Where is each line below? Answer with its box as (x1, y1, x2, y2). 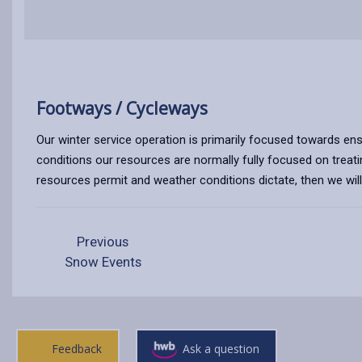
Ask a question (183, 341, 259, 356)
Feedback (51, 341, 102, 356)
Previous (74, 234, 129, 250)
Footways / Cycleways (36, 97, 208, 120)
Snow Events (65, 254, 141, 270)
